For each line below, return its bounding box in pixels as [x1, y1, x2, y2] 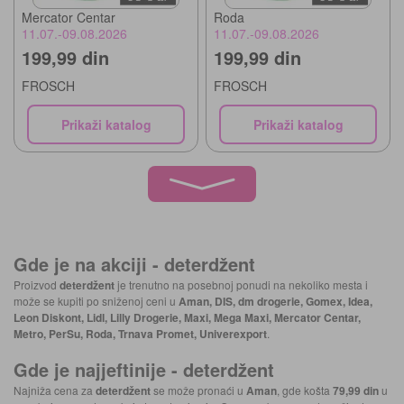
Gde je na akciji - [14, 250, 164, 277]
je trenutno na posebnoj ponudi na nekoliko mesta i [115, 276, 368, 292]
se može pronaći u [151, 381, 246, 398]
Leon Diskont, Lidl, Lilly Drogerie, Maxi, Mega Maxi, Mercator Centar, [14, 308, 361, 326]
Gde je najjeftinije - [14, 355, 183, 382]
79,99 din [333, 381, 379, 399]
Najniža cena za [14, 381, 96, 398]
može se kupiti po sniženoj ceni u [14, 292, 179, 308]
